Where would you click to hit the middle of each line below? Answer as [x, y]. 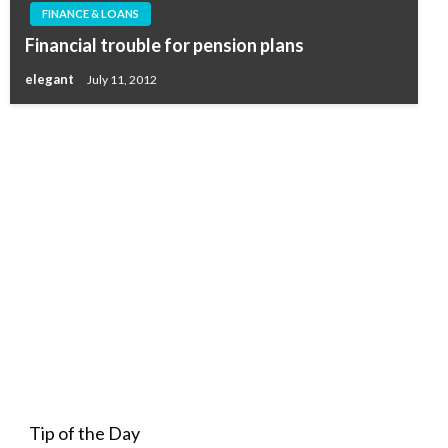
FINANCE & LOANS [90, 14]
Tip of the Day [84, 433]
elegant [51, 79]
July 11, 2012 [122, 79]
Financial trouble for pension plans [164, 45]
